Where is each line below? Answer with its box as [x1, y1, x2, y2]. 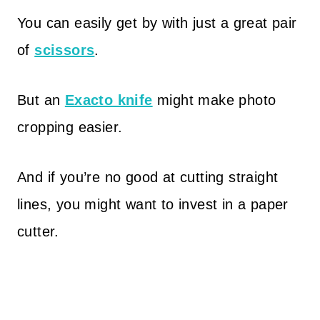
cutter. [17, 224, 59, 239]
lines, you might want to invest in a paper [17, 196, 289, 212]
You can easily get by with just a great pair [17, 15, 297, 31]
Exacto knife [64, 92, 153, 108]
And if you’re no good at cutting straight [17, 169, 279, 185]
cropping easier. [17, 119, 123, 135]
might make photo [152, 92, 276, 108]
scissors [34, 42, 95, 58]
